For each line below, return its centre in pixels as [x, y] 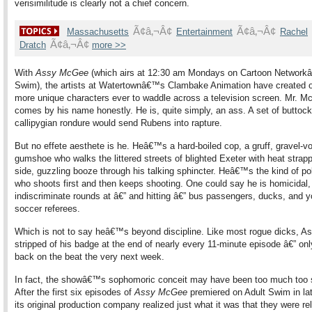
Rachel [294, 32]
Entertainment [204, 32]
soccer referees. [47, 209]
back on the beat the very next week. [89, 257]
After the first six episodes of [75, 292]
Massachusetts [98, 32]
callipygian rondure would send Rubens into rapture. [118, 123]
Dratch [33, 45]
